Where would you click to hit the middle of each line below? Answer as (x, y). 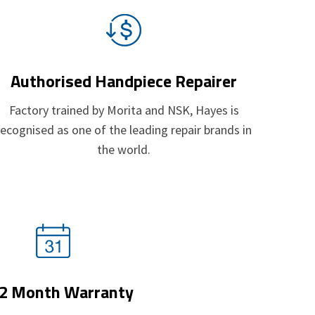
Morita (124, 110)
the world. (124, 149)
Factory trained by (58, 110)
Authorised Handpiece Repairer (124, 81)
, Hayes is (214, 110)
